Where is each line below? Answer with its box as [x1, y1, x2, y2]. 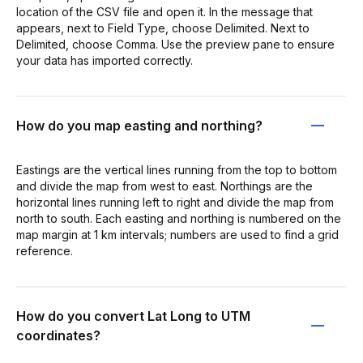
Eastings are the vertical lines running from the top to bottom [16, 162, 337, 177]
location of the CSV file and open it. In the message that [16, 4, 313, 19]
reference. [16, 243, 73, 258]
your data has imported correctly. [16, 53, 193, 67]
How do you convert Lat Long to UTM [16, 307, 250, 324]
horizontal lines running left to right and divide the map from [16, 194, 334, 209]
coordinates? [16, 327, 100, 344]
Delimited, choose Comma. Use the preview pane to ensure [16, 36, 335, 51]
